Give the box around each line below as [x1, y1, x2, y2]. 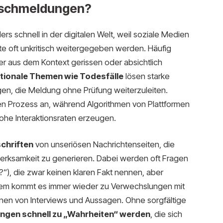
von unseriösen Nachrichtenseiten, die [33, 139, 175, 150]
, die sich [150, 209, 182, 220]
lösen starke [123, 71, 170, 81]
